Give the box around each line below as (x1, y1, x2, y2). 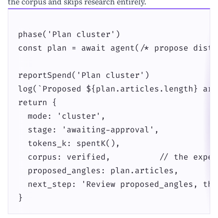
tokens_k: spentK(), (18, 139, 120, 149)
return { (18, 98, 57, 108)
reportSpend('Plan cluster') (18, 71, 149, 81)
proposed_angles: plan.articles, (18, 166, 179, 176)
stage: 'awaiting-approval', (18, 125, 159, 135)
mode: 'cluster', (18, 111, 106, 122)
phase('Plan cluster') (18, 30, 120, 40)
